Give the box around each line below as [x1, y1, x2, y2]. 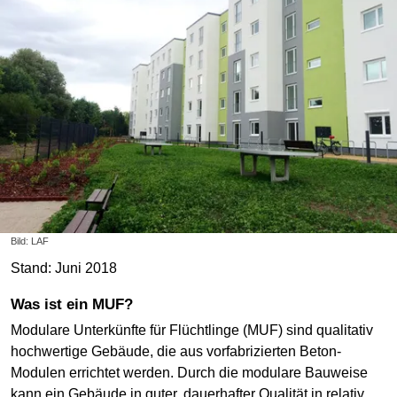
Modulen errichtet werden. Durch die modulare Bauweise [11, 365, 368, 381]
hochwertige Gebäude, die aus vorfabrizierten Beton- [11, 344, 341, 360]
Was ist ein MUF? [24, 295, 133, 313]
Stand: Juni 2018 [11, 260, 117, 276]
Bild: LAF [11, 235, 49, 246]
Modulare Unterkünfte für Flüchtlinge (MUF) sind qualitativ [11, 323, 373, 339]
